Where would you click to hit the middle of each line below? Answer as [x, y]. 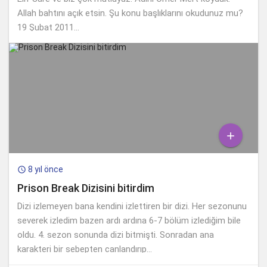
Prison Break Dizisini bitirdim [86, 188]
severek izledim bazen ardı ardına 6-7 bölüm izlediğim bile [129, 220]
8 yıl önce [46, 169]
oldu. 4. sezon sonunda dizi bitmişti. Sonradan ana [116, 235]
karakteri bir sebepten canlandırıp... [85, 249]
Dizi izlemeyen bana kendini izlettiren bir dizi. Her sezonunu [132, 206]
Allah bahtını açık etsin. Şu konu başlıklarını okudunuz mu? [130, 13]
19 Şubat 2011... [48, 27]
